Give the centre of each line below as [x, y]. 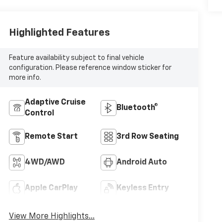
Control [39, 114]
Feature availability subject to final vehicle [76, 58]
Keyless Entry [142, 189]
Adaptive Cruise [55, 103]
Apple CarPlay [51, 189]
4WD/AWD [45, 163]
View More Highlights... [52, 217]
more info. [25, 78]
